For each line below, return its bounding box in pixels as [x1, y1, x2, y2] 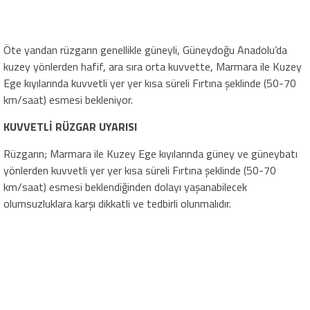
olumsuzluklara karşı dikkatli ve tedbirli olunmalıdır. [3, 194, 231, 212]
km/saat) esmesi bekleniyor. [3, 91, 133, 108]
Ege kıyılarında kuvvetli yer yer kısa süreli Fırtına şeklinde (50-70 [3, 74, 296, 91]
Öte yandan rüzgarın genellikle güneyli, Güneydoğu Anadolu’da [3, 41, 287, 58]
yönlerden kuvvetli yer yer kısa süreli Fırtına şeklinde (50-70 [3, 161, 276, 179]
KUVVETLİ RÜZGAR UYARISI [3, 118, 137, 135]
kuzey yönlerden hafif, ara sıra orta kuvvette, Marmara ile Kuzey [3, 57, 302, 75]
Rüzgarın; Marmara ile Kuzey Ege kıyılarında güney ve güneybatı [3, 145, 298, 162]
